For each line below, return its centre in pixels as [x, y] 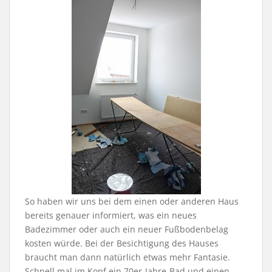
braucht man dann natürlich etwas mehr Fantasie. [127, 257]
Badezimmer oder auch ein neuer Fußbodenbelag [127, 229]
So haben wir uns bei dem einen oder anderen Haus [132, 201]
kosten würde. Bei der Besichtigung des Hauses [122, 243]
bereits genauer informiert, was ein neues [111, 215]
